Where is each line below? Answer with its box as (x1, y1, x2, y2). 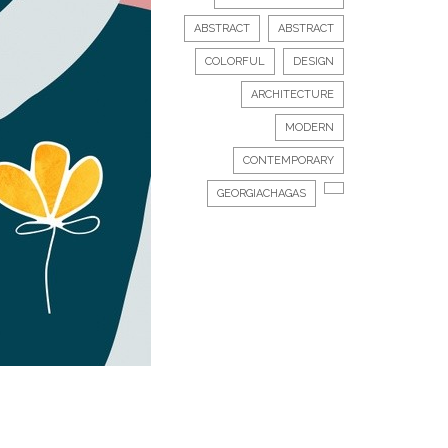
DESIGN (293, 55, 334, 68)
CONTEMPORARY (243, 154, 334, 167)
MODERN (285, 121, 334, 134)
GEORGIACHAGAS (217, 187, 306, 200)
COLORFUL (205, 55, 265, 68)
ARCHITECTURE (251, 88, 334, 101)
